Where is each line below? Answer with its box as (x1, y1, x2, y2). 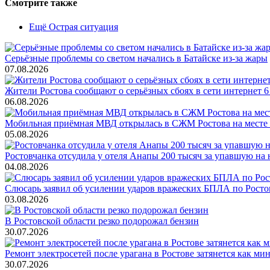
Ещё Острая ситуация (29, 21, 118, 32)
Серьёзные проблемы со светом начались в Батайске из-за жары (5, 52, 268, 63)
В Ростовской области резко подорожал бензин (5, 215, 199, 226)
